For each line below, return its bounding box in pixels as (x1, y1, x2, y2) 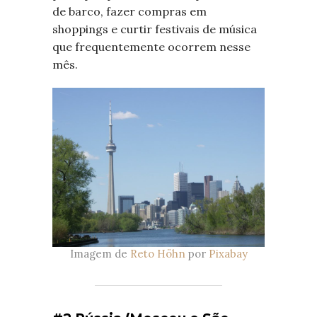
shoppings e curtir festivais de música (52, 22, 257, 37)
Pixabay (208, 247, 248, 261)
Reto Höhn (129, 247, 185, 261)
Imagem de (69, 247, 130, 261)
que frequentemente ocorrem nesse (52, 40, 250, 54)
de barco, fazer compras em (52, 4, 207, 19)
